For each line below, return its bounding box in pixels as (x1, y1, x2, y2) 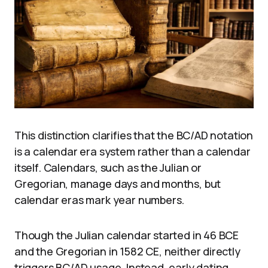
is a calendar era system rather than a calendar (14, 144, 251, 159)
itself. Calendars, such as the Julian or (14, 160, 202, 175)
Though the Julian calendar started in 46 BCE (14, 227, 239, 242)
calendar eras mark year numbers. (14, 192, 185, 207)
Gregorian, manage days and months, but (14, 176, 221, 191)
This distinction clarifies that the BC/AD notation (14, 127, 254, 142)
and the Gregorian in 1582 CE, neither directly (14, 243, 240, 258)
